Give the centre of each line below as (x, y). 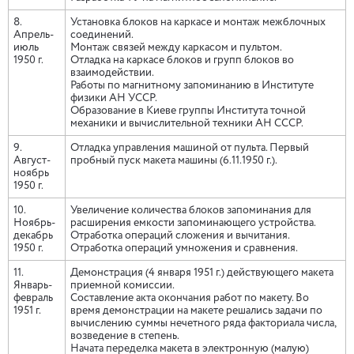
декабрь (33, 235)
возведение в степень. (130, 336)
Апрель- (34, 35)
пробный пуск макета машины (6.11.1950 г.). (179, 160)
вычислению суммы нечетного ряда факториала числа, (203, 323)
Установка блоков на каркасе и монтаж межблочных (198, 22)
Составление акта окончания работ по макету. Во (190, 298)
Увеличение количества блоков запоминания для (191, 210)
